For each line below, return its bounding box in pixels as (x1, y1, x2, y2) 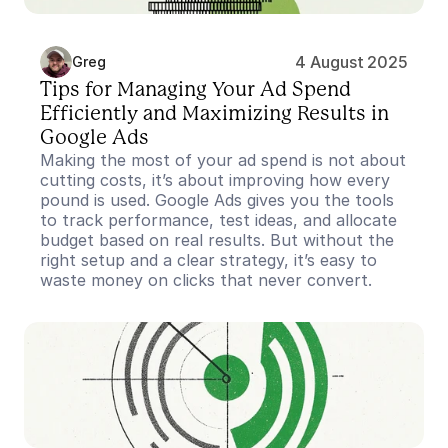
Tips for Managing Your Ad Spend (40, 80, 351, 100)
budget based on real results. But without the (40, 230, 394, 250)
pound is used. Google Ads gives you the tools (40, 190, 394, 210)
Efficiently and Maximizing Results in (40, 104, 389, 124)
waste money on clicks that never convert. (40, 270, 372, 290)
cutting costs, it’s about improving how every (40, 170, 390, 190)
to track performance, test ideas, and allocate (40, 210, 397, 230)
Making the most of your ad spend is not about (40, 150, 406, 170)
